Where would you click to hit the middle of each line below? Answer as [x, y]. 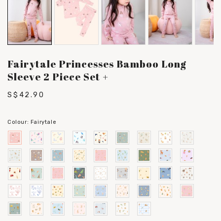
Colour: [18, 122]
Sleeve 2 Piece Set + [58, 76]
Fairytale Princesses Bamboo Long [97, 64]
